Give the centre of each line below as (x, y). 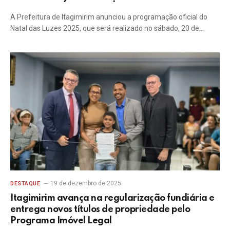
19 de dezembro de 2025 (86, 183)
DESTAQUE (25, 183)
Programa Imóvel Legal (61, 221)
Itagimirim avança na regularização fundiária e (112, 198)
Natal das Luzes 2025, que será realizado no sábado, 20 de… (107, 28)
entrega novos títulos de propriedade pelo (100, 209)
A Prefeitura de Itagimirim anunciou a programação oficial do (109, 17)
